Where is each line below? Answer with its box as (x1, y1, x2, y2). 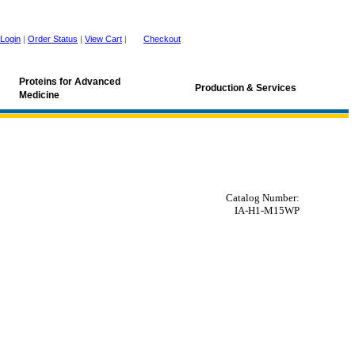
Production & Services (195, 82, 296, 94)
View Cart (85, 34, 122, 44)
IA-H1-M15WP (235, 204, 300, 216)
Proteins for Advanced (19, 76, 120, 87)
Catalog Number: (226, 192, 300, 204)
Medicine (19, 90, 59, 101)
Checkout (143, 34, 181, 44)
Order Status (28, 34, 78, 44)
